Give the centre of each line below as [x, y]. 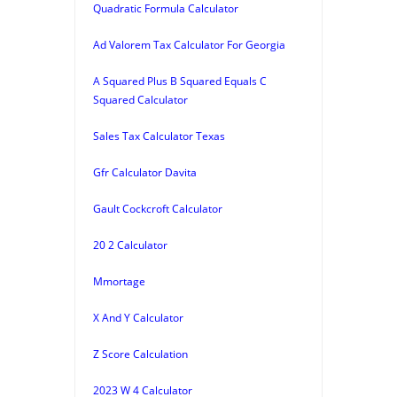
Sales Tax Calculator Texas [159, 136]
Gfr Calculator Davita [145, 172]
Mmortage [119, 281]
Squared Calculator [140, 99]
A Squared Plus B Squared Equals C [180, 81]
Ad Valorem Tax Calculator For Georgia [189, 44]
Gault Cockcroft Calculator [158, 208]
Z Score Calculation [140, 354]
